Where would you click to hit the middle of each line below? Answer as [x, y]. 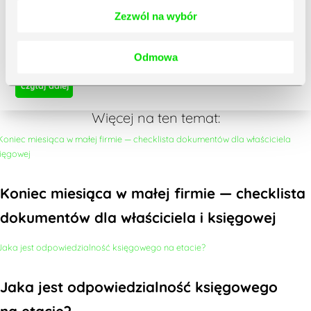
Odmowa [155, 57]
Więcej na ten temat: [155, 118]
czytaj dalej [44, 86]
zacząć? [53, 62]
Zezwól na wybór [155, 16]
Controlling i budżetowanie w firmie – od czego [155, 50]
